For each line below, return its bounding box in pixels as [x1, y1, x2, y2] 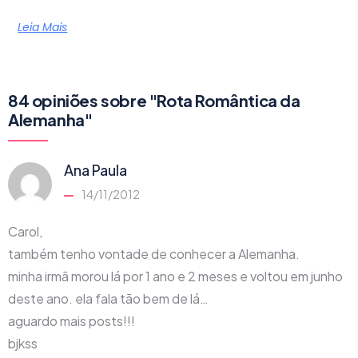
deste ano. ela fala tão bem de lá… [8, 289, 209, 307]
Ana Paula [64, 160, 127, 179]
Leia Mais [18, 18, 68, 35]
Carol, [8, 222, 42, 240]
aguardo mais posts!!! [8, 312, 135, 329]
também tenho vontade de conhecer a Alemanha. [8, 245, 300, 262]
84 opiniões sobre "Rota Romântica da [8, 89, 300, 110]
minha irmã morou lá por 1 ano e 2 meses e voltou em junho [8, 267, 343, 284]
